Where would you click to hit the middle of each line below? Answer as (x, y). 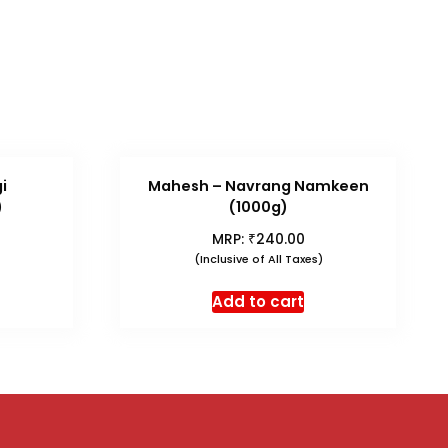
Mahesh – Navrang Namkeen (258, 186)
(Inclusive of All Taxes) (258, 259)
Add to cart (258, 301)
